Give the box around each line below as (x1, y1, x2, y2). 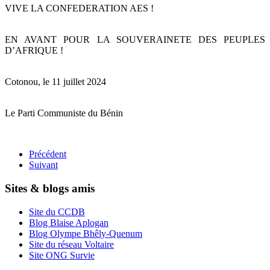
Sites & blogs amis (5, 181, 95, 195)
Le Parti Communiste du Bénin (5, 108, 123, 119)
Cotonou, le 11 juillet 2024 (5, 77, 106, 87)
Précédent (29, 149, 66, 160)
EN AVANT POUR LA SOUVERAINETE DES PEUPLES (5, 34, 265, 45)
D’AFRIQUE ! (5, 45, 63, 56)
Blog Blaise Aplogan (29, 217, 108, 228)
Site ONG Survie (29, 250, 95, 260)
